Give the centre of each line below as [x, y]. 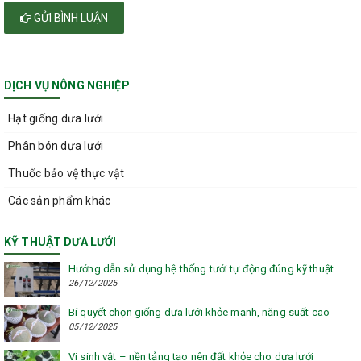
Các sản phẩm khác [60, 201]
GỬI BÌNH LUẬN [70, 17]
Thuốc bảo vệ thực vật [66, 174]
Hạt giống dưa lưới [56, 119]
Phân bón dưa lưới [56, 146]
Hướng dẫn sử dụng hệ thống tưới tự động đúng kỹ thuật [201, 269]
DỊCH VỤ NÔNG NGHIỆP [67, 86]
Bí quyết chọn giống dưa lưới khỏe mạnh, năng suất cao [199, 313]
